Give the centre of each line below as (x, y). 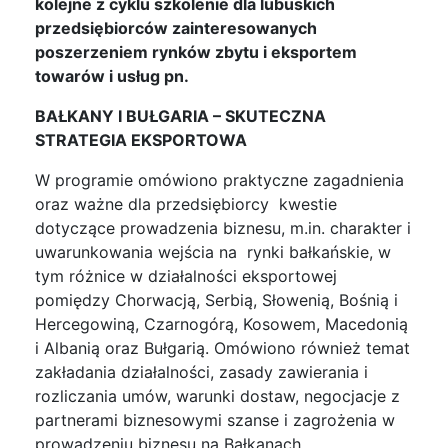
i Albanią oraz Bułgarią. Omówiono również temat (222, 347)
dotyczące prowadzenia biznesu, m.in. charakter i (223, 227)
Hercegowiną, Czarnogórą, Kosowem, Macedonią (221, 323)
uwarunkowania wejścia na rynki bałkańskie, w (213, 251)
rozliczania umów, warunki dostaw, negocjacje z (217, 395)
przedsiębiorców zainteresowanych (176, 27)
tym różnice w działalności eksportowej (186, 275)
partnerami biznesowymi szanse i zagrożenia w (215, 419)
